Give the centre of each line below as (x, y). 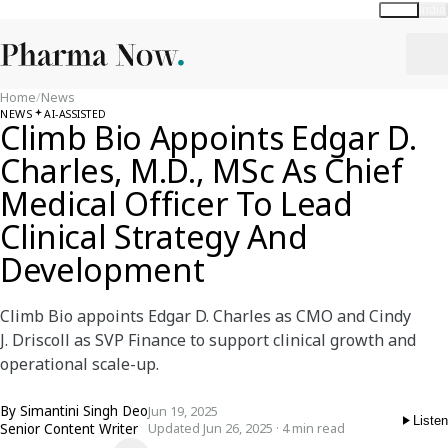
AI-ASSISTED (75, 113)
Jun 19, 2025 (183, 411)
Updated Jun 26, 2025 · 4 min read (246, 428)
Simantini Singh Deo (84, 411)
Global (399, 9)
